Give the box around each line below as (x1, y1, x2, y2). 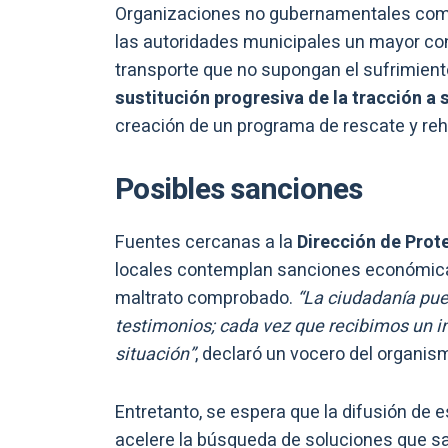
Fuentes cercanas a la (115, 229, 297, 257)
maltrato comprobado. (115, 285, 297, 313)
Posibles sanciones (115, 168, 363, 213)
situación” (115, 341, 195, 369)
